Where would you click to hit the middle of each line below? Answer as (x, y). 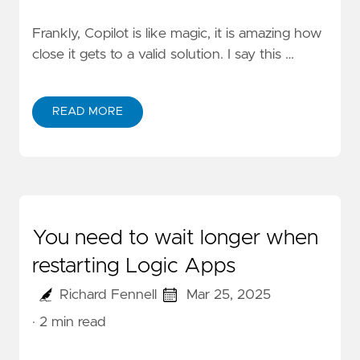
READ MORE (88, 112)
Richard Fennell (108, 295)
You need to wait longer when (175, 238)
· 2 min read (69, 323)
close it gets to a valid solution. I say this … (163, 55)
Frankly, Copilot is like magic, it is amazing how (177, 34)
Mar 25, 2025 (229, 295)
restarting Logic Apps (134, 266)
